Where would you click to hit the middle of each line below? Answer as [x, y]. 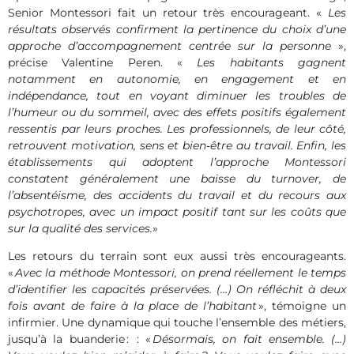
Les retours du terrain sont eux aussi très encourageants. [177, 256]
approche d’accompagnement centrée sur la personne [169, 46]
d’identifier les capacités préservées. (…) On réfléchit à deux [177, 289]
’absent [31, 195]
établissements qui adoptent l [111, 162]
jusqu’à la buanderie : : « [79, 339]
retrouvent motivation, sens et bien [107, 145]
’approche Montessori [279, 162]
